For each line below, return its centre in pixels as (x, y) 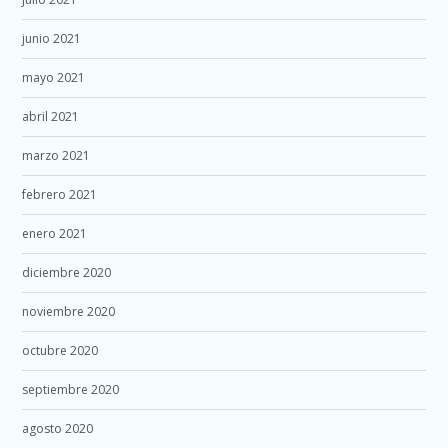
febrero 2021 (60, 194)
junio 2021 (52, 38)
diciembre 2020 (67, 272)
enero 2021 (55, 233)
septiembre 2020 (71, 389)
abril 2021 (51, 116)
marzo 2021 (56, 155)
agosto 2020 (58, 428)
